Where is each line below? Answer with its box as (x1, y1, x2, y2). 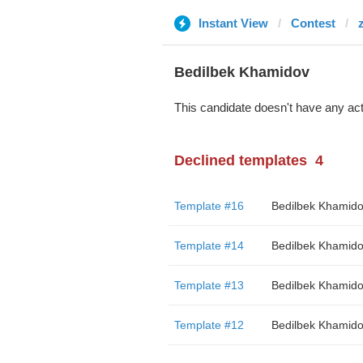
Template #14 (173, 239, 244, 252)
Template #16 (173, 199, 244, 212)
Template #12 (173, 318, 244, 331)
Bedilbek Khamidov (173, 64, 310, 80)
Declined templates (173, 152, 307, 169)
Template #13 (173, 279, 244, 292)
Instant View (198, 16, 268, 30)
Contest (290, 16, 335, 30)
